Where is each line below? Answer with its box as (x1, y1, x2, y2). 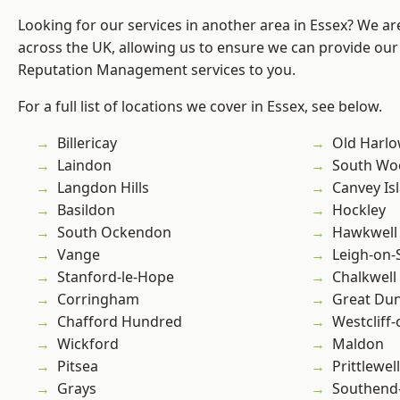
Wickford (57, 334, 119, 354)
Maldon (332, 334, 384, 354)
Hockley (332, 200, 386, 221)
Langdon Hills (57, 178, 149, 198)
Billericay (57, 133, 117, 154)
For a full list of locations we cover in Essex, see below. (18, 96, 382, 117)
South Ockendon (57, 222, 171, 243)
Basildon (57, 200, 115, 221)
